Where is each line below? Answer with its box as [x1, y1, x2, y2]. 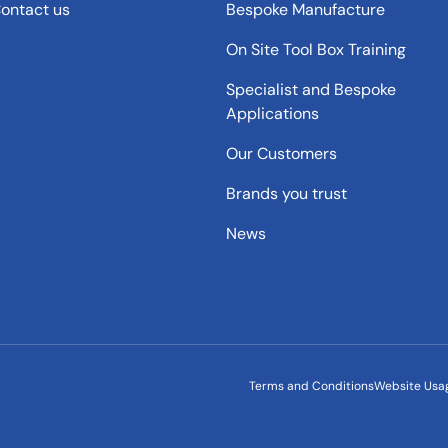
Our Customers [226, 143, 337, 165]
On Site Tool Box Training [226, 39, 406, 61]
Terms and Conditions [249, 378, 374, 395]
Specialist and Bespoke [226, 79, 396, 101]
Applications [226, 103, 319, 125]
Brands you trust [226, 183, 347, 205]
